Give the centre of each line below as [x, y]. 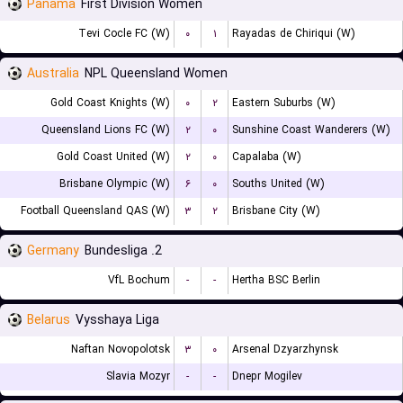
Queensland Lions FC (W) [106, 130]
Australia [53, 74]
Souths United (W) [278, 184]
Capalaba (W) [267, 157]
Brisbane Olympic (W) [115, 184]
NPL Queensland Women [156, 74]
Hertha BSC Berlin [276, 280]
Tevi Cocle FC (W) [124, 34]
